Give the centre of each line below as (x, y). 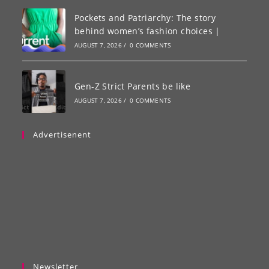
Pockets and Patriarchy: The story (145, 17)
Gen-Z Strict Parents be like (132, 86)
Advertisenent (62, 135)
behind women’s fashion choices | (147, 31)
